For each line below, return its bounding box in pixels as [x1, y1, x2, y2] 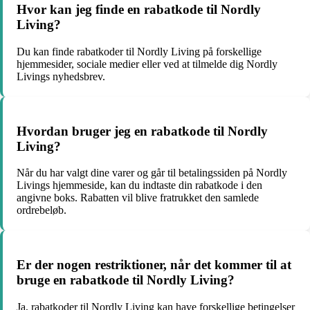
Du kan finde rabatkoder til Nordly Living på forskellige [17, 45, 262, 57]
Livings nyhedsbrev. [17, 70, 105, 82]
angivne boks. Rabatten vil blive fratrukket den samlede [17, 192, 259, 204]
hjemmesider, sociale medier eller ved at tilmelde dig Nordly [17, 57, 277, 70]
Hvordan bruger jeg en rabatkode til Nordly [17, 123, 268, 138]
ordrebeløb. [17, 204, 66, 217]
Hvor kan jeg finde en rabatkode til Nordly [17, 2, 261, 17]
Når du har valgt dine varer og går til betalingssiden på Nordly [17, 167, 287, 179]
